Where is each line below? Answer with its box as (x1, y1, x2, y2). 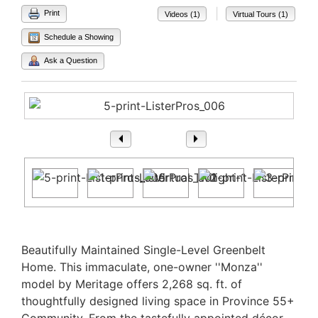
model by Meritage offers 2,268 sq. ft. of (21, 277, 242, 292)
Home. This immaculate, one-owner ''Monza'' (21, 260, 263, 275)
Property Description (21, 226, 138, 241)
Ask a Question (43, 55, 97, 65)
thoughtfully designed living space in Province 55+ (21, 294, 295, 309)
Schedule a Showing (41, 32, 114, 41)
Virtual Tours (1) (233, 9, 289, 18)
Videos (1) (164, 9, 200, 18)
